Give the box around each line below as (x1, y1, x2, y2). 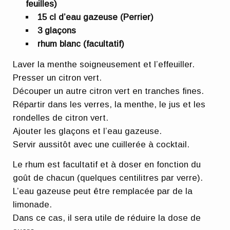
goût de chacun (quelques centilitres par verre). (13, 173, 203, 183)
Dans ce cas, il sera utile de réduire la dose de (13, 213, 201, 223)
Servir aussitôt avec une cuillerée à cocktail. (13, 139, 190, 149)
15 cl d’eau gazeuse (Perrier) (37, 12, 154, 23)
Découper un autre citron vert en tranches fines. (13, 86, 204, 96)
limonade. (13, 200, 52, 210)
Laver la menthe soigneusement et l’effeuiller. (13, 59, 195, 69)
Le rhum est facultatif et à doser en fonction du (13, 160, 201, 170)
